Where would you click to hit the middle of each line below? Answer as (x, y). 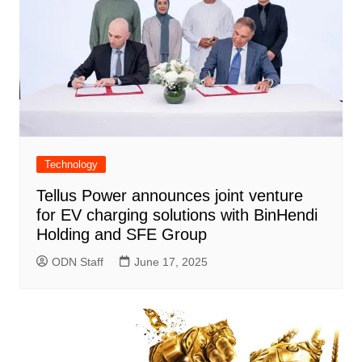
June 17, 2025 (170, 262)
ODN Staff (77, 262)
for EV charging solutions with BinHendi (177, 215)
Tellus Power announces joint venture (169, 196)
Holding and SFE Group (121, 235)
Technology (71, 165)
